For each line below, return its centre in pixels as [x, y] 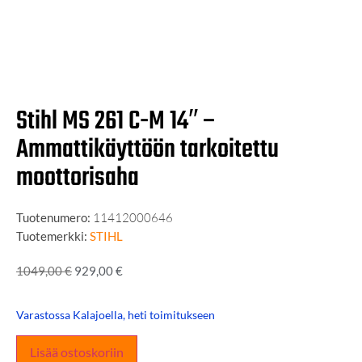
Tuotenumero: [55, 217]
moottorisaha [78, 178]
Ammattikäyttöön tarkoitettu [147, 150]
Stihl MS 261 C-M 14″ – [116, 122]
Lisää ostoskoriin [77, 351]
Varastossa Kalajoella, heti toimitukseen [116, 315]
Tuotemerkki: [52, 236]
